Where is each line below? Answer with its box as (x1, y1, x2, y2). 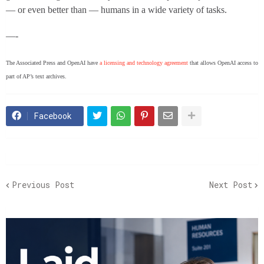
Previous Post (12, 179, 74, 191)
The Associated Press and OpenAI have (6, 59, 100, 66)
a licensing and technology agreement (100, 59, 188, 66)
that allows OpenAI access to (188, 59, 258, 66)
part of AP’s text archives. (6, 72, 67, 80)
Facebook (34, 110, 72, 121)
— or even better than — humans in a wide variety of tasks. (6, 4, 227, 15)
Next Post (209, 179, 252, 191)
